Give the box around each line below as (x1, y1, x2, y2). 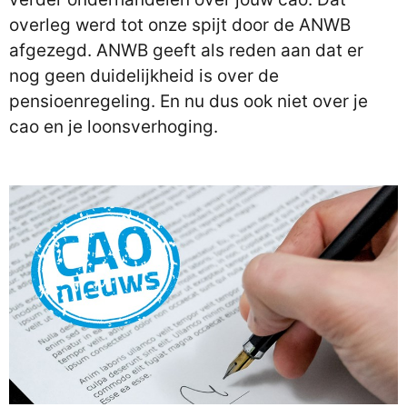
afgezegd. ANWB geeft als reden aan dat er (9, 40, 363, 61)
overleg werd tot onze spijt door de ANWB (9, 15, 351, 35)
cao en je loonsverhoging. (9, 116, 218, 137)
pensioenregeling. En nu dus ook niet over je (9, 91, 368, 112)
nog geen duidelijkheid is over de (9, 65, 279, 86)
